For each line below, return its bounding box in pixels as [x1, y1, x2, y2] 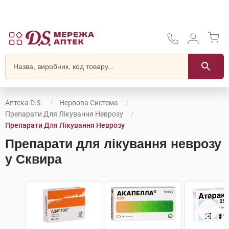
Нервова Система [59, 99, 118, 107]
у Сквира [5, 152, 62, 166]
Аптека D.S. [5, 99, 42, 107]
